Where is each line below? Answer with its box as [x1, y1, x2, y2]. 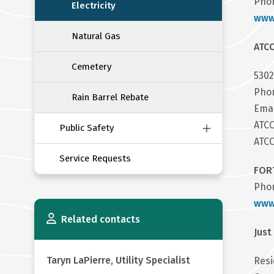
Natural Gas [71, 31, 120, 42]
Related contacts [61, 213, 140, 226]
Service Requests [59, 153, 131, 165]
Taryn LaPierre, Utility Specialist [46, 254, 190, 267]
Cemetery [71, 61, 111, 73]
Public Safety [59, 122, 114, 134]
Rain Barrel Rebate [71, 92, 149, 103]
